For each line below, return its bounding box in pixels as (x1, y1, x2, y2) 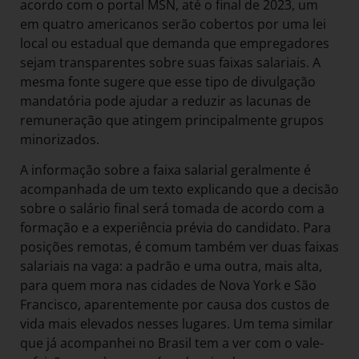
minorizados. (20, 130, 99, 148)
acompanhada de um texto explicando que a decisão (20, 180, 339, 199)
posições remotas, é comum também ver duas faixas (20, 238, 339, 256)
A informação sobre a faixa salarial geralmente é (20, 161, 311, 179)
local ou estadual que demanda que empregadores (20, 34, 329, 52)
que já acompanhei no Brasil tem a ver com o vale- (20, 334, 324, 353)
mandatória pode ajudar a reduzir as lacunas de (20, 91, 311, 110)
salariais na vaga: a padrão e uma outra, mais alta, (20, 257, 322, 276)
